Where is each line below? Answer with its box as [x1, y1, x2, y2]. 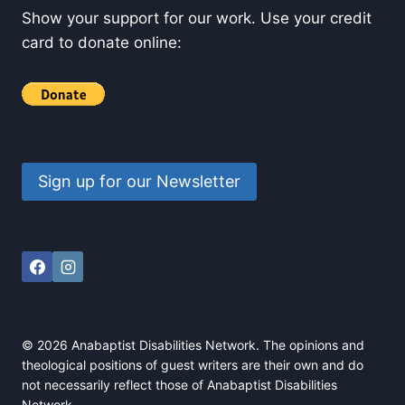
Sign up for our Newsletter [38, 171, 240, 191]
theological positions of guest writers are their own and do [22, 357, 363, 372]
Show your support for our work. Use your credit [22, 8, 372, 27]
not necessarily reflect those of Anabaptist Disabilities [22, 377, 337, 392]
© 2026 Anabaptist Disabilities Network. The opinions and [22, 337, 364, 353]
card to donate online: [22, 33, 182, 52]
